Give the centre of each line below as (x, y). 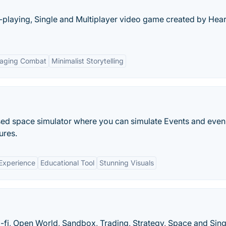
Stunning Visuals (127, 163)
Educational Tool (67, 163)
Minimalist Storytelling (88, 61)
